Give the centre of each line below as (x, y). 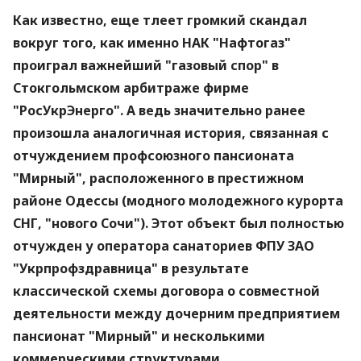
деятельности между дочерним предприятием (176, 313)
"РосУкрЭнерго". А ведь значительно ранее (159, 110)
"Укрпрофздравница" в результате (131, 268)
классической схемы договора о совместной (166, 291)
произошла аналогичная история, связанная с (171, 133)
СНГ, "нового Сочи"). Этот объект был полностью (178, 223)
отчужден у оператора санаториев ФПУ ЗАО (164, 246)
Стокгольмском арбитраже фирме (131, 88)
